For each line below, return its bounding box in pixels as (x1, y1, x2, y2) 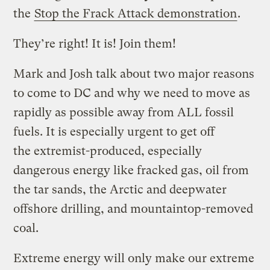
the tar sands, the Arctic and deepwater (13, 182, 227, 196)
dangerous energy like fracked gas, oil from (13, 163, 250, 177)
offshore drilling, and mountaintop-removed (13, 201, 254, 216)
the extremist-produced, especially (13, 143, 202, 158)
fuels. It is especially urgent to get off (13, 124, 215, 139)
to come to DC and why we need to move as (13, 86, 251, 100)
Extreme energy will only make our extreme (13, 251, 255, 265)
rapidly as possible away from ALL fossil (13, 105, 234, 119)
